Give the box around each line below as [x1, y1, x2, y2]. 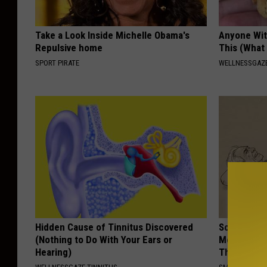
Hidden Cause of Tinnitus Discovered [35, 221, 193, 234]
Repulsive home [35, 42, 103, 54]
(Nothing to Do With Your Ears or [35, 234, 172, 246]
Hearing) [35, 246, 72, 259]
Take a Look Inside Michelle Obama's [35, 29, 190, 42]
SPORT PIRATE [35, 58, 79, 68]
